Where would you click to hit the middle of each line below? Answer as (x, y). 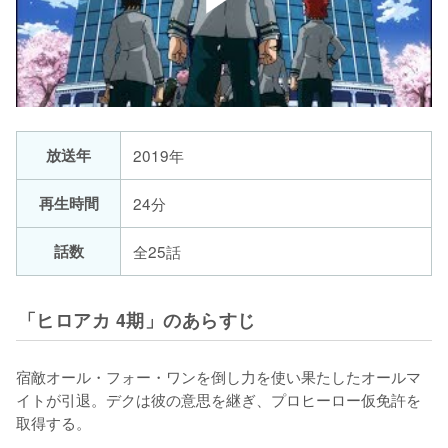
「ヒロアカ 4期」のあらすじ (136, 319)
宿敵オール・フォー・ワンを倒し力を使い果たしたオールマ (218, 375)
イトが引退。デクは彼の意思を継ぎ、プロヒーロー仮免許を (218, 398)
